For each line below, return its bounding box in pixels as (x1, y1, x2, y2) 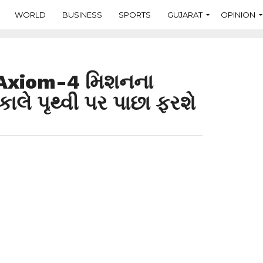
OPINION (221, 9, 255, 19)
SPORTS (119, 9, 151, 19)
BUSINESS (62, 9, 102, 19)
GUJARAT (167, 9, 203, 19)
